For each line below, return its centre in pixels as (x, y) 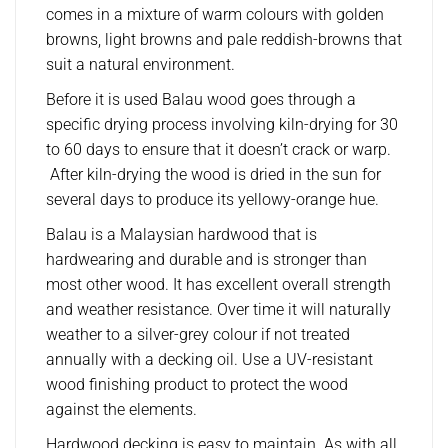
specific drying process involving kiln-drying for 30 (222, 125)
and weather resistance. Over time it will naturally (218, 310)
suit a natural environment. (140, 65)
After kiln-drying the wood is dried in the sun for (213, 175)
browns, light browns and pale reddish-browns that (224, 40)
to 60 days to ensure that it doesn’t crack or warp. (218, 150)
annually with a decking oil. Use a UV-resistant (209, 360)
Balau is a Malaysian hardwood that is (181, 235)
